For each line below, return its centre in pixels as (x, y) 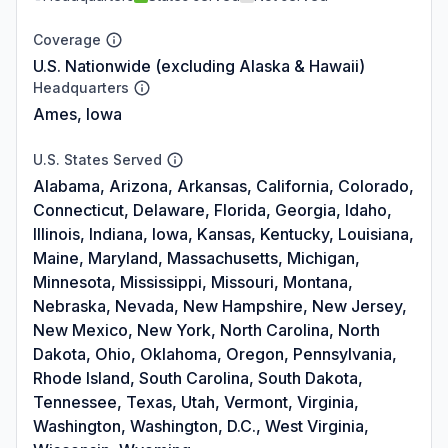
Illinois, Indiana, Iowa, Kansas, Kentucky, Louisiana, (223, 233)
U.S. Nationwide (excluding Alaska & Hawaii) (199, 65)
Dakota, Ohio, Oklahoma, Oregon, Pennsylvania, (215, 353)
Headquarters (81, 87)
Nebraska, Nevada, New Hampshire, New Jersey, (220, 305)
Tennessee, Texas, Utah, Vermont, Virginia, (196, 401)
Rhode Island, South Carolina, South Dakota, (198, 377)
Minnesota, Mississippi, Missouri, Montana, (193, 281)
